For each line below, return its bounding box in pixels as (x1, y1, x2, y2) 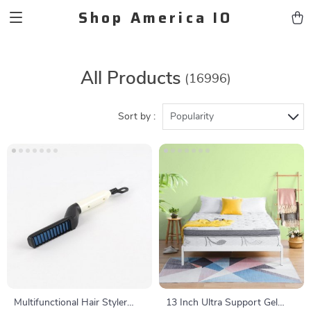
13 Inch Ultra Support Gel (166, 298, 278, 308)
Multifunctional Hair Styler (14, 298, 127, 308)
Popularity (170, 112, 214, 121)
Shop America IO (78, 6, 233, 29)
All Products (80, 69, 181, 87)
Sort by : (118, 112, 155, 121)
